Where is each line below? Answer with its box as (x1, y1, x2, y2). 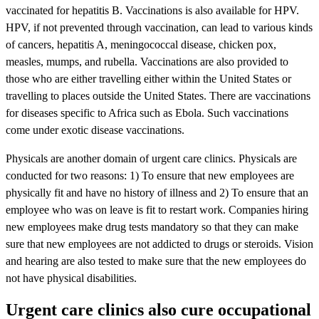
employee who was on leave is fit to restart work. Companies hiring (6, 203, 308, 216)
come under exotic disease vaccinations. (6, 123, 184, 136)
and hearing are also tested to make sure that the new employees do (6, 254, 306, 267)
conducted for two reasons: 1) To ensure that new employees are (6, 169, 294, 182)
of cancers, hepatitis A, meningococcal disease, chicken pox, (6, 38, 276, 51)
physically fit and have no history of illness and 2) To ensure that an (6, 186, 308, 199)
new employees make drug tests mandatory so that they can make (6, 220, 298, 233)
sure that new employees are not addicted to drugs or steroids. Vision (6, 237, 313, 250)
